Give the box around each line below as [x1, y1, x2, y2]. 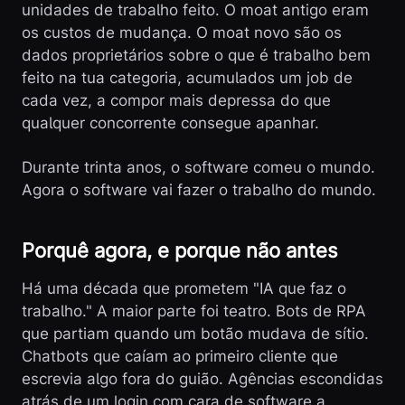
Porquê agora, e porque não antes [22, 239, 338, 262]
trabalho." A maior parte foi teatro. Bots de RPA [22, 302, 366, 320]
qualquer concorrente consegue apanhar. [22, 114, 319, 132]
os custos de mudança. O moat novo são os [22, 24, 342, 42]
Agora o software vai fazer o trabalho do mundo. [22, 181, 376, 199]
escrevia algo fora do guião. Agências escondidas [22, 370, 383, 388]
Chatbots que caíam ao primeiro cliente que [22, 347, 338, 365]
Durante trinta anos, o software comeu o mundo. [22, 158, 375, 176]
